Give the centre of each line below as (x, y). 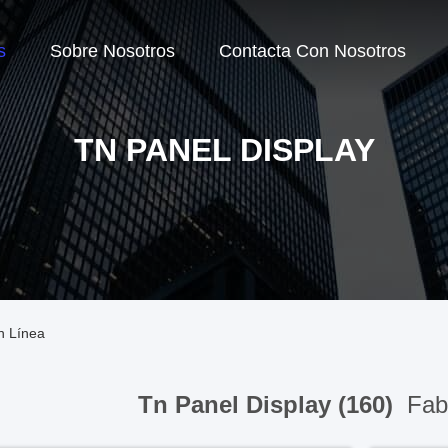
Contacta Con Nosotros (312, 51)
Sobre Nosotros (112, 51)
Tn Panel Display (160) (268, 404)
